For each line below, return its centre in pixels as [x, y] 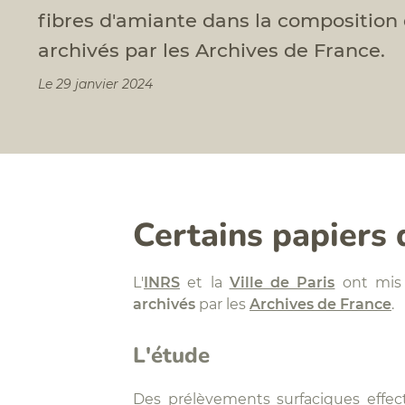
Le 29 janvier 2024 [95, 85]
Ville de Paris [282, 283]
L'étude [171, 355]
